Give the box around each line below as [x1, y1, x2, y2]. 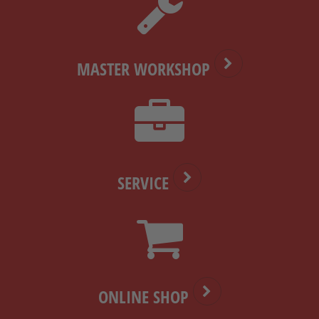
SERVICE [117, 170, 173, 194]
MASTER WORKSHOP [76, 56, 214, 80]
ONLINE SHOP [98, 284, 193, 308]
